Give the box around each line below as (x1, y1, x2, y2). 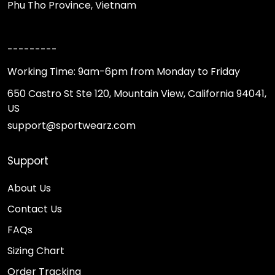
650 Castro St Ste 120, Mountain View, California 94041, (7, 87, 266, 101)
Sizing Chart (7, 244, 64, 258)
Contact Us (7, 202, 62, 216)
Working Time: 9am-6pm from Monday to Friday (7, 64, 240, 79)
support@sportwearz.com (7, 118, 136, 133)
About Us (7, 181, 51, 195)
